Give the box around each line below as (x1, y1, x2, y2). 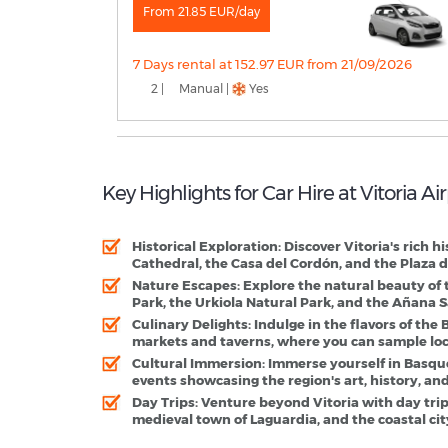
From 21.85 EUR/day (143, 4, 260, 20)
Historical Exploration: (132, 238, 281, 255)
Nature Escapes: (132, 277, 240, 294)
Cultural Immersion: (132, 355, 265, 372)
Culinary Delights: (132, 316, 251, 333)
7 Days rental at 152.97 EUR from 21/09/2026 (133, 56, 412, 73)
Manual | (179, 81, 229, 97)
